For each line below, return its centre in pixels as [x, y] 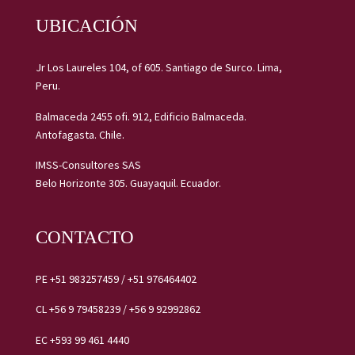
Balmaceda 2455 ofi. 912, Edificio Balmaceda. [141, 116]
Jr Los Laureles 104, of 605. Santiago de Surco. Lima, [158, 68]
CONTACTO [84, 238]
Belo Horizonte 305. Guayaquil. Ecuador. [128, 183]
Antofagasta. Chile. [80, 134]
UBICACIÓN [86, 26]
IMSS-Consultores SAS [88, 164]
